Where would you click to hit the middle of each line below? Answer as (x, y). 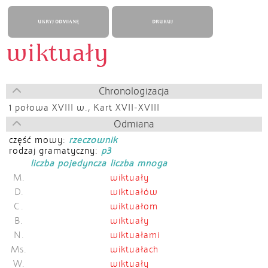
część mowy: (39, 140)
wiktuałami (135, 235)
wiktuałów (134, 192)
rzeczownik (93, 140)
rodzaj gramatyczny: (55, 151)
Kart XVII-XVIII (127, 108)
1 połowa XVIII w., (51, 108)
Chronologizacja (134, 91)
